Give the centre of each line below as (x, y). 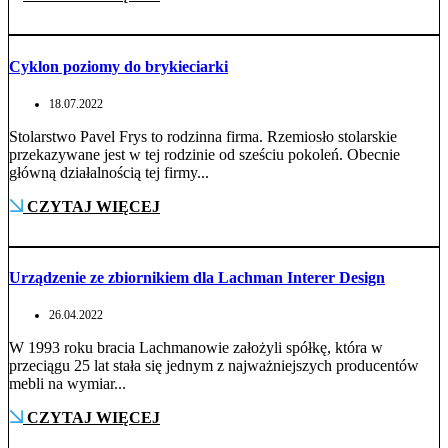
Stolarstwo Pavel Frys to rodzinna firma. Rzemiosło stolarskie (203, 136)
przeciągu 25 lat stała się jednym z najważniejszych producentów (214, 366)
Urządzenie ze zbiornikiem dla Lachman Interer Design (197, 278)
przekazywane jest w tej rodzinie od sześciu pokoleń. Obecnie (204, 154)
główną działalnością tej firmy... (109, 172)
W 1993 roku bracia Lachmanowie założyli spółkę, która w (196, 348)
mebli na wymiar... (67, 384)
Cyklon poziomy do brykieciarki (118, 66)
